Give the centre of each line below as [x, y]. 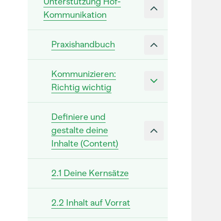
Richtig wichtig [81, 87]
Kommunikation [75, 15]
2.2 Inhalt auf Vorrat [91, 203]
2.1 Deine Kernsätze [90, 173]
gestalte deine [80, 130]
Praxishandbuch [83, 44]
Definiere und [78, 117]
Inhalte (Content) [85, 144]
